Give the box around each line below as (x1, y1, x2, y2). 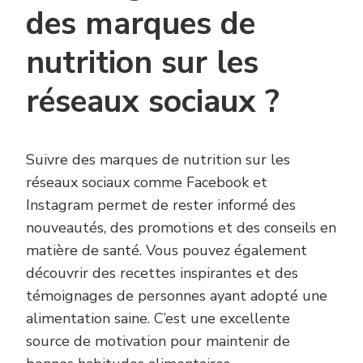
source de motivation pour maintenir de (26, 331, 290, 351)
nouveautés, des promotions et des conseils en (26, 217, 336, 237)
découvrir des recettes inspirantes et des (26, 263, 298, 283)
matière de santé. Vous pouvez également (26, 240, 307, 260)
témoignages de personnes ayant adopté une (26, 285, 327, 305)
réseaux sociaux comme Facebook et (26, 172, 267, 192)
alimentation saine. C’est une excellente (26, 308, 290, 328)
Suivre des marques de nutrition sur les (26, 149, 290, 169)
